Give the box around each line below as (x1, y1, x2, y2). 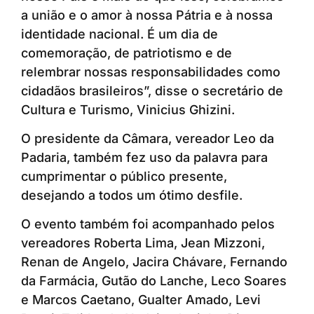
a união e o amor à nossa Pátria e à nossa (21, 7, 273, 22)
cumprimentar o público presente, (21, 169, 227, 184)
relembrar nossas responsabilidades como (21, 64, 280, 79)
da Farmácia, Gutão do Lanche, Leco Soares (21, 273, 287, 289)
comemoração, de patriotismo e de (21, 45, 232, 60)
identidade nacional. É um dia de (21, 26, 218, 41)
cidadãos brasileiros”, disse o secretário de (21, 83, 283, 98)
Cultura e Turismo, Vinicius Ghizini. (21, 102, 235, 117)
